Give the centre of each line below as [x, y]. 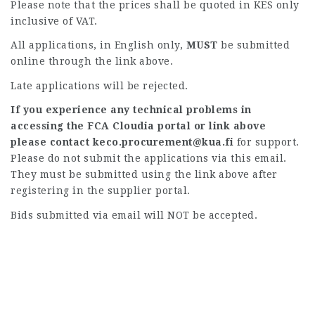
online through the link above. [92, 61]
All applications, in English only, [98, 45]
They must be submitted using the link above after [144, 174]
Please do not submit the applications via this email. [149, 158]
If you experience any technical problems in [131, 110]
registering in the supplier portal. [101, 191]
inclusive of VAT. [54, 21]
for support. [266, 142]
